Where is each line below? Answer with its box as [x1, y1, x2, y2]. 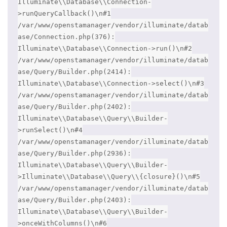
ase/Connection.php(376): [18, 33, 115, 41]
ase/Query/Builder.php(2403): [18, 196, 131, 204]
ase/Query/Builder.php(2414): [18, 68, 131, 76]
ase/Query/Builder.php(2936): [18, 149, 131, 158]
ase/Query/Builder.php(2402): [18, 103, 131, 111]
